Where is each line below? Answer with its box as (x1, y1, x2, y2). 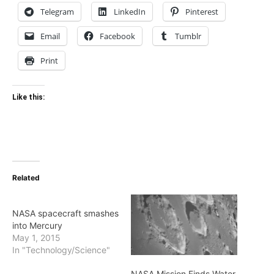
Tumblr (175, 30, 201, 42)
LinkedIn (114, 6, 146, 17)
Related (12, 172, 40, 182)
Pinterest (185, 6, 218, 17)
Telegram (40, 6, 74, 17)
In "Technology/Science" (12, 244, 110, 255)
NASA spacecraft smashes (12, 207, 119, 218)
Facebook (100, 30, 135, 42)
